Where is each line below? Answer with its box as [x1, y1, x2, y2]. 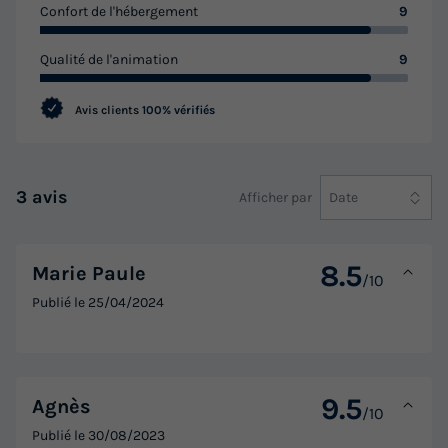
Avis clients [72, 103, 142, 118]
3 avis [16, 186, 68, 209]
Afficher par [239, 188, 312, 206]
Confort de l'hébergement [40, 3, 198, 21]
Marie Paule [32, 261, 146, 285]
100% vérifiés [142, 103, 215, 118]
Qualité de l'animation [40, 51, 178, 69]
